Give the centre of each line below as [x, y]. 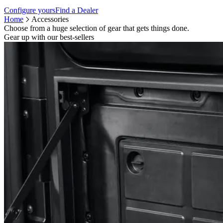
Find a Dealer [77, 10]
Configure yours [30, 10]
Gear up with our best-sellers [49, 37]
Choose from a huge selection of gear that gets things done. [97, 28]
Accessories [50, 19]
